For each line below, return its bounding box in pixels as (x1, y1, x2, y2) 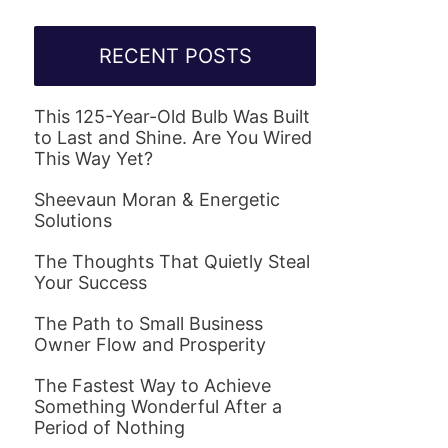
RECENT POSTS (98, 44, 252, 68)
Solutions (34, 210, 112, 231)
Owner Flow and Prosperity (34, 334, 266, 355)
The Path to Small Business (34, 313, 263, 334)
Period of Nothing (34, 417, 185, 438)
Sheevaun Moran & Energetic (34, 189, 280, 210)
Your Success (34, 272, 147, 293)
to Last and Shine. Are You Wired (34, 127, 312, 148)
